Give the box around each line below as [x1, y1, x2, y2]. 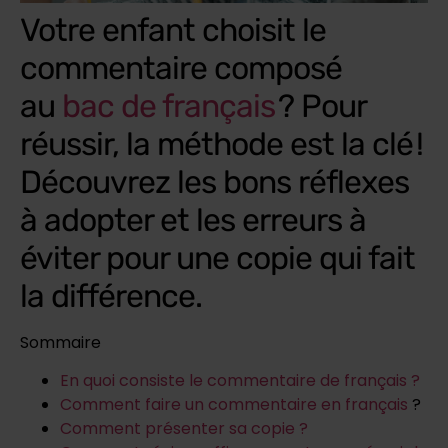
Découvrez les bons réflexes [20, 162, 409, 201]
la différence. [20, 276, 202, 315]
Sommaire [20, 330, 101, 354]
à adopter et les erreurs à [20, 200, 366, 239]
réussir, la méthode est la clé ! [20, 124, 423, 163]
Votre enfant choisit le [20, 10, 326, 49]
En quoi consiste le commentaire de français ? [60, 368, 420, 392]
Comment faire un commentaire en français [60, 392, 408, 416]
